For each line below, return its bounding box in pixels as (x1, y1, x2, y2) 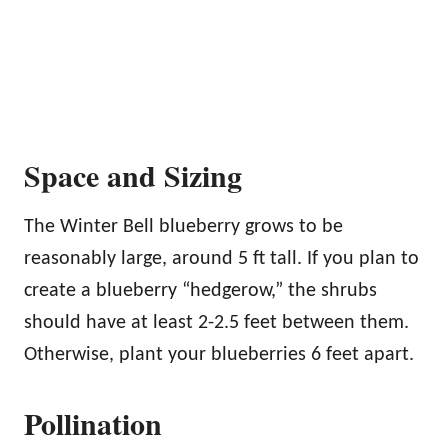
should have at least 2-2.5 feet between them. (24, 312, 409, 333)
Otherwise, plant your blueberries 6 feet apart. (24, 344, 414, 365)
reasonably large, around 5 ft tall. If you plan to (24, 248, 419, 269)
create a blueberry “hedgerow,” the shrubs (24, 280, 377, 301)
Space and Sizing (24, 152, 242, 197)
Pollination (24, 400, 162, 445)
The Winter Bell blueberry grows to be (24, 216, 343, 237)
